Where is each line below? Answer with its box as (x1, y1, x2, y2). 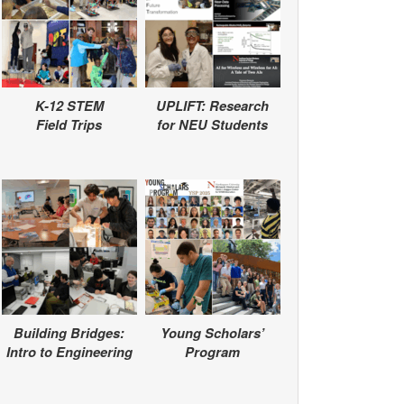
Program (185, 343, 240, 363)
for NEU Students (157, 115, 268, 135)
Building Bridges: (14, 324, 124, 344)
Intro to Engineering (5, 343, 133, 363)
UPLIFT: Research (156, 96, 269, 116)
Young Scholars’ (161, 324, 264, 344)
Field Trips (36, 115, 102, 135)
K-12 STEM (34, 96, 104, 116)
